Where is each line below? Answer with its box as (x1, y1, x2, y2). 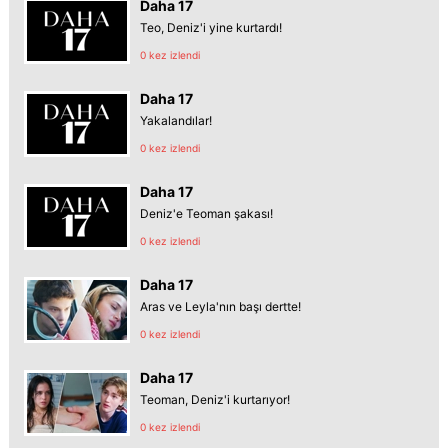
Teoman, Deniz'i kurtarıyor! (140, 391, 290, 407)
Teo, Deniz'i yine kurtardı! (140, 19, 282, 35)
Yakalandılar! (140, 112, 212, 128)
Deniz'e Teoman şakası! (140, 205, 273, 221)
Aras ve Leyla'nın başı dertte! (140, 298, 301, 314)
